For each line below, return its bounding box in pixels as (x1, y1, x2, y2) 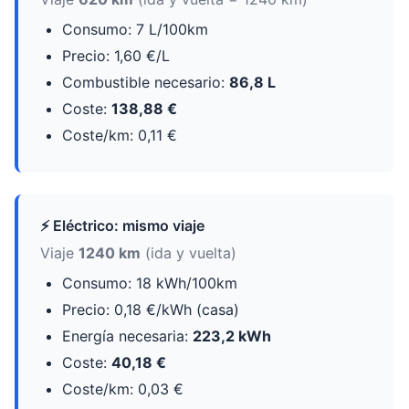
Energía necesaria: (62, 327, 193, 345)
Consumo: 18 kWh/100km (62, 274, 237, 292)
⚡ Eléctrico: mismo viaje (40, 216, 204, 235)
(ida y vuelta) (141, 244, 236, 262)
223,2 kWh (193, 327, 271, 345)
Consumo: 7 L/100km (62, 20, 208, 38)
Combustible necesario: (62, 73, 229, 91)
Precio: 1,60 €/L (62, 47, 170, 65)
